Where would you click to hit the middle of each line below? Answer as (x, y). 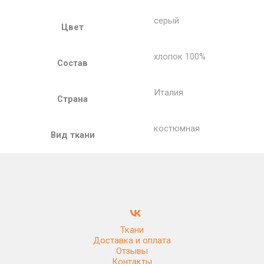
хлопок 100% (179, 56)
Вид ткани (72, 135)
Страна (72, 99)
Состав (72, 63)
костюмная (176, 128)
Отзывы (132, 251)
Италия (168, 92)
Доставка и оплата (132, 240)
